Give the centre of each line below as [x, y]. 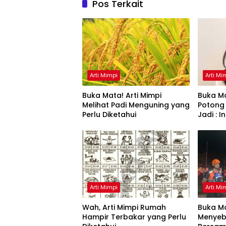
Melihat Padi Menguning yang [127, 105]
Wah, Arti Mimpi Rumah [124, 208]
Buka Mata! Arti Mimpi [122, 96]
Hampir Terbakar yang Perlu [115, 217]
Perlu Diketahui [109, 115]
